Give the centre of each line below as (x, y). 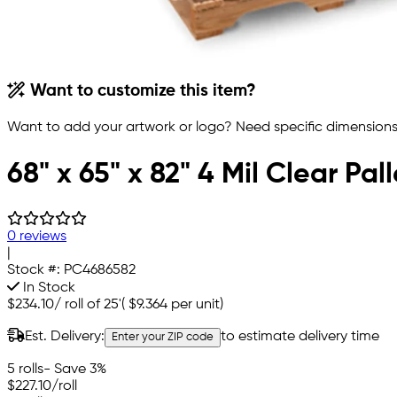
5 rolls (25, 370)
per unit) (195, 305)
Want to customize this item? (141, 92)
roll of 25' (93, 305)
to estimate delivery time (300, 337)
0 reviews (37, 237)
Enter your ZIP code (163, 338)
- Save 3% (75, 370)
